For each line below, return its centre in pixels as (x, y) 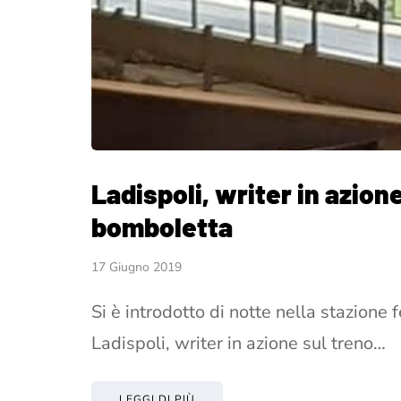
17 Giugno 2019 (137, 267)
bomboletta (162, 226)
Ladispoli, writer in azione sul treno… (239, 343)
